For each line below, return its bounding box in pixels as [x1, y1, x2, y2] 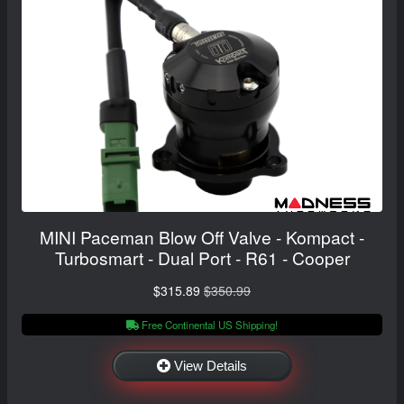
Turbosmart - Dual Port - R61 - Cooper [54, 244, 350, 270]
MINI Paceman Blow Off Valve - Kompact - [40, 224, 364, 249]
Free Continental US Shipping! [139, 317, 278, 332]
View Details [174, 357, 247, 373]
